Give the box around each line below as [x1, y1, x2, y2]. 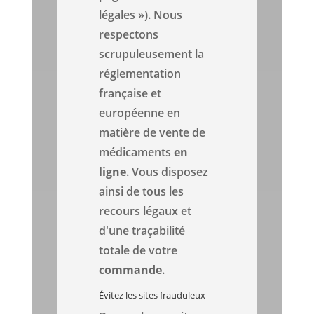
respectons [99, 27, 159, 43]
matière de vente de [99, 125, 206, 141]
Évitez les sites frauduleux [99, 289, 206, 302]
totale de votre [99, 243, 178, 259]
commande [99, 262, 163, 278]
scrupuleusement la [99, 46, 205, 62]
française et [99, 86, 162, 102]
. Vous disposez [126, 164, 209, 180]
